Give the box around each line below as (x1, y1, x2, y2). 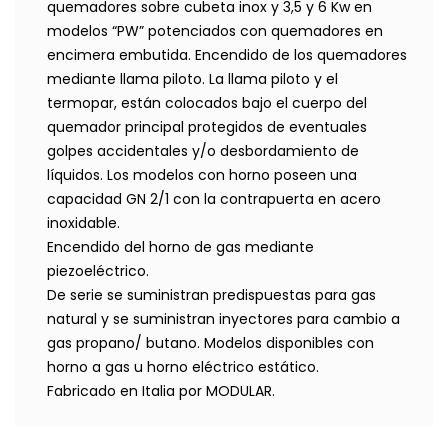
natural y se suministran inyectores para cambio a (47, 309, 400, 330)
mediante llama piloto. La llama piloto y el (47, 69, 338, 90)
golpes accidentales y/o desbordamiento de (47, 141, 359, 162)
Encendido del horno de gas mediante (47, 237, 314, 258)
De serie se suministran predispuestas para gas (47, 285, 376, 306)
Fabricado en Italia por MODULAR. (47, 381, 275, 402)
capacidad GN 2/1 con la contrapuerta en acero (47, 189, 381, 210)
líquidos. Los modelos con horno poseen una (47, 165, 357, 186)
